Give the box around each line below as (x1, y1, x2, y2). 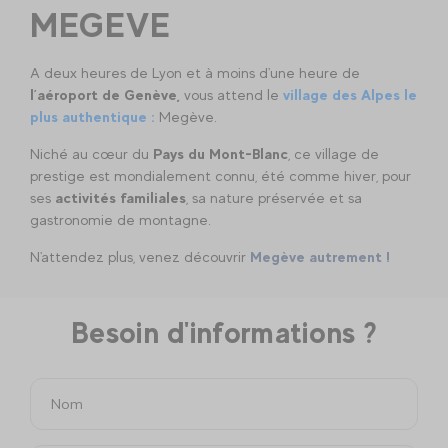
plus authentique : (30, 107, 155, 125)
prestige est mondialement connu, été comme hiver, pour (30, 166, 411, 184)
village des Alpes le (283, 85, 417, 103)
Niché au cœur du (30, 144, 153, 162)
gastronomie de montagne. (30, 210, 215, 228)
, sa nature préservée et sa (186, 188, 362, 206)
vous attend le (180, 85, 283, 103)
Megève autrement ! (250, 247, 390, 265)
